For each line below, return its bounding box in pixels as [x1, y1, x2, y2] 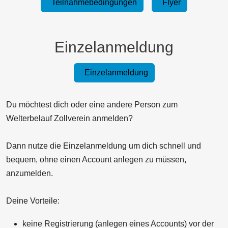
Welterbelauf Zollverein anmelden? [6, 113, 133, 123]
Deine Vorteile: [6, 196, 60, 205]
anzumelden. [6, 168, 53, 178]
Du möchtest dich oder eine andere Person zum [6, 100, 178, 109]
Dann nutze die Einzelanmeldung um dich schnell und [6, 141, 201, 150]
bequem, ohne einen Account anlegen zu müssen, [6, 155, 186, 164]
